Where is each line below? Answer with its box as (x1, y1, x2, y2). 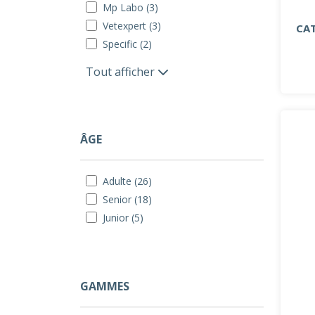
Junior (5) (103, 211, 143, 224)
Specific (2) (103, 37, 152, 51)
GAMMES (80, 278, 129, 294)
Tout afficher (86, 64, 157, 79)
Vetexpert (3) (103, 19, 161, 32)
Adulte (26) (103, 174, 152, 188)
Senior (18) (103, 193, 152, 206)
